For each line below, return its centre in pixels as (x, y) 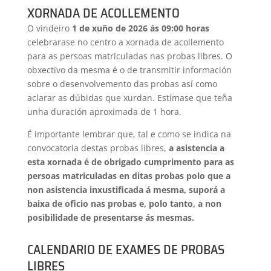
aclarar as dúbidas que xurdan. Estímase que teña (129, 98)
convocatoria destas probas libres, (98, 148)
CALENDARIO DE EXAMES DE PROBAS (126, 250)
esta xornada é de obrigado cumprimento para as (130, 162)
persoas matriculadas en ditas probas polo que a (129, 176)
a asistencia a (196, 148)
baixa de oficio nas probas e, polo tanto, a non (124, 204)
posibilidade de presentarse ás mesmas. (110, 217)
